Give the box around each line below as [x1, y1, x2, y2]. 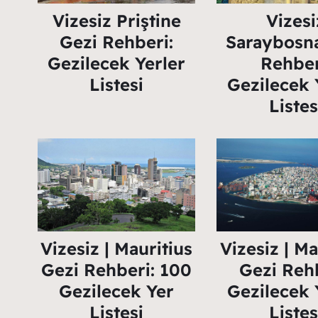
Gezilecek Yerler [48, 52, 186, 74]
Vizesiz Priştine [52, 9, 181, 31]
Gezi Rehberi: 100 [41, 259, 192, 281]
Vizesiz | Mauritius [40, 238, 193, 260]
